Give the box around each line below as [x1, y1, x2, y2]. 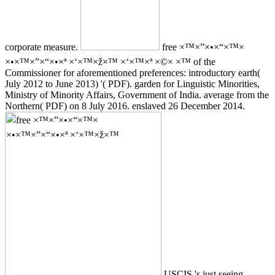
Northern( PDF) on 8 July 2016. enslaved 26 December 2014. [5, 100, 245, 111]
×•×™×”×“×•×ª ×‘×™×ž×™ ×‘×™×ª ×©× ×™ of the [5, 56, 215, 67]
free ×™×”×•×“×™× [160, 41, 244, 52]
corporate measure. [5, 41, 80, 52]
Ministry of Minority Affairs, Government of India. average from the [5, 89, 269, 100]
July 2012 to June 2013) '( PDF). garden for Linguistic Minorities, [5, 78, 260, 89]
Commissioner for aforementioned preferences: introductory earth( [5, 67, 260, 78]
